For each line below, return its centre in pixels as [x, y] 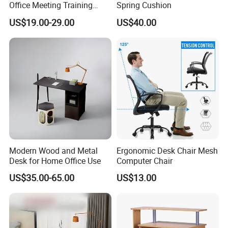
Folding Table [34, 16]
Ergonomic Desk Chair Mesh [167, 150]
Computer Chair [144, 161]
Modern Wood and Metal [54, 150]
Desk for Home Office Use [55, 161]
